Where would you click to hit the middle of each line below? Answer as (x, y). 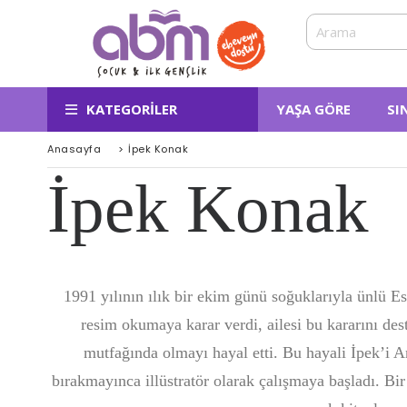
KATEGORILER (132, 109)
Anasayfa (74, 149)
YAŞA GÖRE (313, 109)
